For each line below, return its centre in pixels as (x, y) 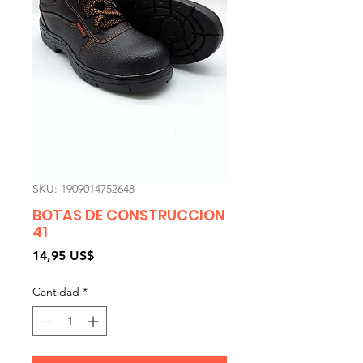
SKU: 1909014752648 (83, 188)
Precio (112, 254)
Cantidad (56, 291)
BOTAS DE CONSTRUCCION (129, 215)
